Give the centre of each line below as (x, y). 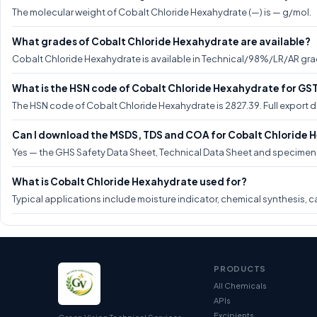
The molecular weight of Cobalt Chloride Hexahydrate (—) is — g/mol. (162, 12)
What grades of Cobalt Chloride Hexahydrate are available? (161, 41)
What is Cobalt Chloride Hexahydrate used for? (129, 181)
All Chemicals (240, 286)
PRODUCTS (240, 269)
